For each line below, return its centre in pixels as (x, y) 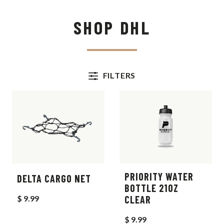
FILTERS (119, 75)
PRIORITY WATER (159, 176)
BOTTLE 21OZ (151, 188)
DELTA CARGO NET (54, 178)
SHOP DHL (112, 27)
